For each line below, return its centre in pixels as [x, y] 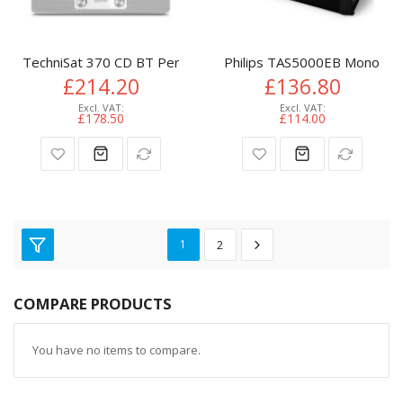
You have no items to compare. [116, 349]
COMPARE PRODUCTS [93, 303]
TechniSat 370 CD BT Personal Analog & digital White [187, 63]
